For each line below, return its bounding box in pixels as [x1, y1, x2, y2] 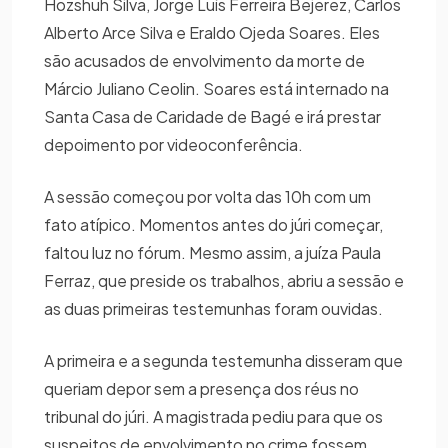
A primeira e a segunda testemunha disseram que [44, 350, 403, 372]
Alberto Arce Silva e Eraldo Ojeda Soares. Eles [44, 22, 380, 44]
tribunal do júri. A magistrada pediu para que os [44, 406, 383, 428]
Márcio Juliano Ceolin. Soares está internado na [44, 78, 389, 100]
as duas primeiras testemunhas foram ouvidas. [44, 298, 383, 320]
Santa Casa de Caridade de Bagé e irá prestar [44, 106, 381, 128]
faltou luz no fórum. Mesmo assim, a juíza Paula [44, 242, 381, 264]
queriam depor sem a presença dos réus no [44, 378, 359, 400]
